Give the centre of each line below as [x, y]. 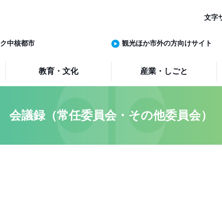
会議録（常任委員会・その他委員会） [111, 115]
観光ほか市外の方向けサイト [167, 43]
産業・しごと [164, 71]
